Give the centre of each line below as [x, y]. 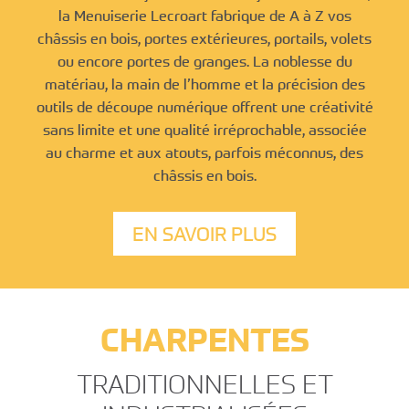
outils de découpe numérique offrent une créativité [204, 106]
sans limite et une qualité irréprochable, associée [204, 129]
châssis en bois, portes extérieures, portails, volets [204, 38]
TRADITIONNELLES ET [204, 384]
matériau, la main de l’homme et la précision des [204, 84]
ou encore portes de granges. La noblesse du [204, 61]
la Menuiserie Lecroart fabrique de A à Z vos [204, 15]
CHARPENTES [204, 340]
